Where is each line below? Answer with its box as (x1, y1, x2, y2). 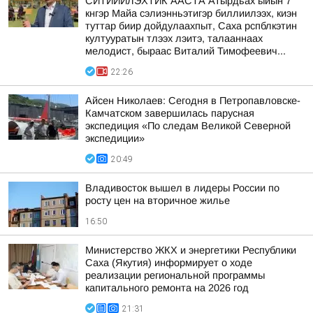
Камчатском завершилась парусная (85, 108, 254, 119)
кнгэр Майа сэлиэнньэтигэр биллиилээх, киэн (85, 8, 297, 19)
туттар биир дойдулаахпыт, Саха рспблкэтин (85, 20, 297, 31)
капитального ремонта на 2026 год (85, 282, 249, 293)
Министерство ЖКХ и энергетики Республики (85, 245, 296, 256)
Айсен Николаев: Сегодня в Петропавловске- (85, 95, 300, 106)
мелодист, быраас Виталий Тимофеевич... (85, 45, 286, 57)
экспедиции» (85, 133, 145, 144)
